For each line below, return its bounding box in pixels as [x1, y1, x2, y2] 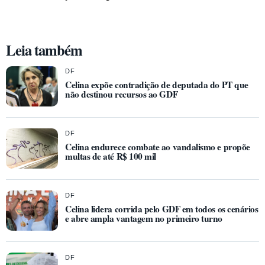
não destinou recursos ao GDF [65, 88, 178, 101]
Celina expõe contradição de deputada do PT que [65, 78, 248, 92]
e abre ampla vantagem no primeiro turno [65, 212, 223, 225]
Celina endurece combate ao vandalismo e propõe [65, 140, 250, 154]
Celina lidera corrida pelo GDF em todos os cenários [65, 202, 258, 216]
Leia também [6, 39, 83, 61]
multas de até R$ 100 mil [65, 150, 156, 163]
